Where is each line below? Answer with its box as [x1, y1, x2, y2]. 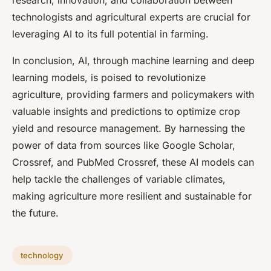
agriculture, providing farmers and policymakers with [12, 88, 254, 101]
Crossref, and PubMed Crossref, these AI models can [12, 156, 254, 169]
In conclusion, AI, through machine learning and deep [12, 54, 255, 67]
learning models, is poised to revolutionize [12, 71, 206, 84]
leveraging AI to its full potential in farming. [12, 28, 209, 41]
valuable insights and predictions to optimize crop [12, 105, 240, 118]
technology [21, 250, 64, 260]
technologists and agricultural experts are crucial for [12, 11, 250, 24]
